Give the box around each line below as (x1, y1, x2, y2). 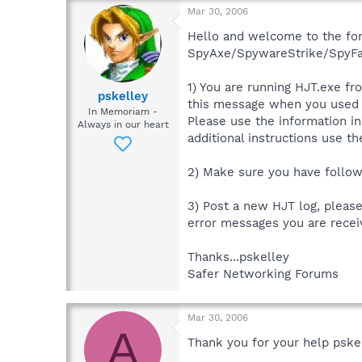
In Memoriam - (88, 106, 158, 118)
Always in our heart (77, 119, 169, 131)
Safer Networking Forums (187, 266, 339, 281)
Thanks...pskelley (187, 249, 289, 264)
